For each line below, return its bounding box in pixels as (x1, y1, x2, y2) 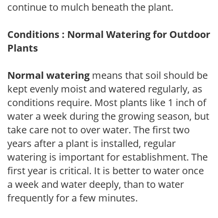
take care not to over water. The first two (7, 123, 190, 136)
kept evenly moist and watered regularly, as (7, 82, 202, 95)
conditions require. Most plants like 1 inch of (7, 95, 206, 109)
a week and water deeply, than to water (7, 177, 184, 191)
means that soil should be (90, 68, 208, 82)
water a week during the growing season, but (7, 109, 209, 123)
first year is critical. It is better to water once (7, 163, 204, 177)
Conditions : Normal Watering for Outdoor (7, 27, 210, 41)
